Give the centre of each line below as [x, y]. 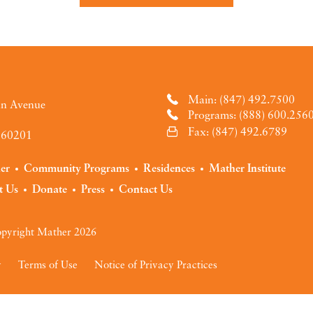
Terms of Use [48, 264]
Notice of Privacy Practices [156, 264]
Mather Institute [248, 168]
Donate [50, 189]
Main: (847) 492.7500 [241, 99]
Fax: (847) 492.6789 [238, 131]
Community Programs [77, 168]
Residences [169, 168]
